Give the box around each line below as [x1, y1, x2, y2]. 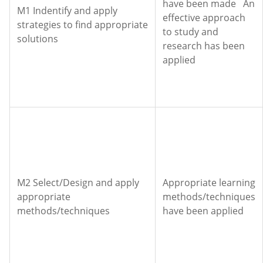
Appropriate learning [163, 176, 255, 189]
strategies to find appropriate [17, 18, 148, 31]
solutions [17, 32, 58, 45]
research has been [163, 39, 245, 52]
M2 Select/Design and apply [17, 176, 139, 189]
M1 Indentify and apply [17, 4, 117, 17]
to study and [163, 25, 218, 38]
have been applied [163, 204, 244, 217]
